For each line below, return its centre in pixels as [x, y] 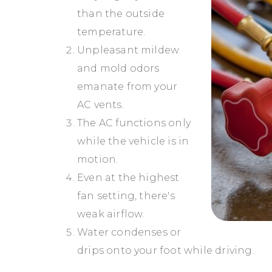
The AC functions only [134, 123]
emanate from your [127, 86]
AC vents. [100, 104]
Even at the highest [128, 177]
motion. [98, 159]
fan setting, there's [126, 195]
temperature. [111, 32]
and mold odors [118, 68]
